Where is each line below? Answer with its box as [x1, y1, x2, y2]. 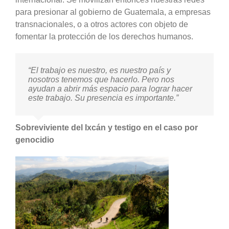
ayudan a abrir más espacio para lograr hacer [28, 84, 192, 93]
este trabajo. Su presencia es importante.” [28, 93, 178, 102]
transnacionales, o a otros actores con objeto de [15, 19, 188, 29]
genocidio [15, 135, 54, 144]
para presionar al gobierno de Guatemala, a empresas [15, 7, 211, 16]
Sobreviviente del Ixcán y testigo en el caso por [15, 123, 198, 132]
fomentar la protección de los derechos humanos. [15, 32, 193, 41]
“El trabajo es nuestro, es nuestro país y [28, 65, 171, 75]
